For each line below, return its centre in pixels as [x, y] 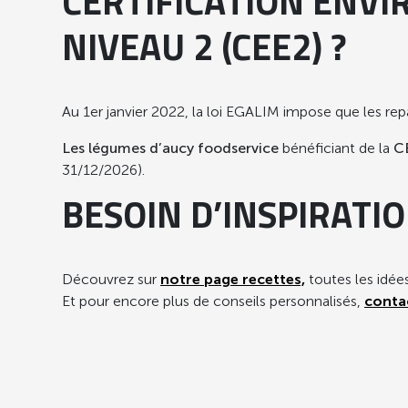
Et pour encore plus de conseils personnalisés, [213, 301]
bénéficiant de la [336, 148]
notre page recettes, [233, 279]
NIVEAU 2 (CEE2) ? [204, 51]
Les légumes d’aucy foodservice [172, 148]
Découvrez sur [111, 279]
